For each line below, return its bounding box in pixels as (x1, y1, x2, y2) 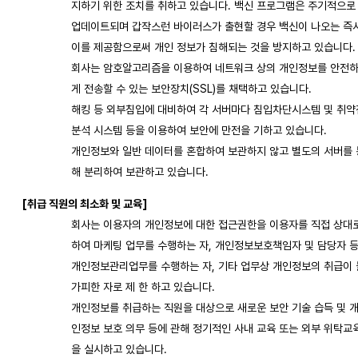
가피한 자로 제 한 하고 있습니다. (71, 280, 215, 293)
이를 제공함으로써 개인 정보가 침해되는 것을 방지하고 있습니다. (71, 40, 356, 54)
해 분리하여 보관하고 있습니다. (71, 165, 209, 178)
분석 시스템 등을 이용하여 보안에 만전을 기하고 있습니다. (71, 123, 327, 137)
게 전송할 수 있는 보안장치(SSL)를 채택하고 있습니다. (71, 82, 312, 95)
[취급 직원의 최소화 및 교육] (22, 197, 147, 210)
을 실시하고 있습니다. (71, 342, 167, 356)
